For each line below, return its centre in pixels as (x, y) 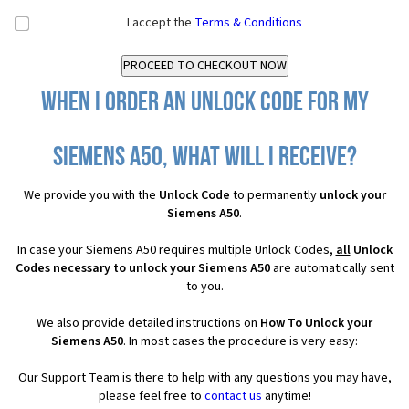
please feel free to (151, 396)
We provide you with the (91, 195)
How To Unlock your (316, 323)
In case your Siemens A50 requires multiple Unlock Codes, (176, 250)
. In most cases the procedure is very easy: (241, 341)
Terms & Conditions (248, 23)
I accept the (161, 23)
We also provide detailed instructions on (148, 323)
